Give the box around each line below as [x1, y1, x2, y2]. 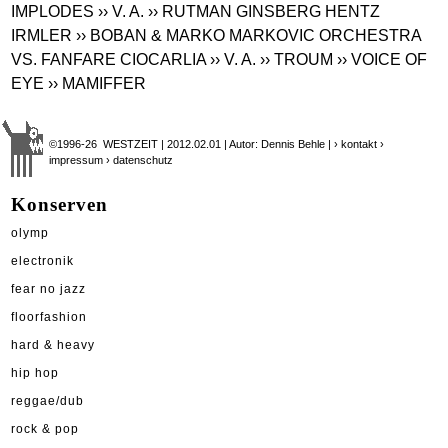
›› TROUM [260, 50, 334, 68]
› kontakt [334, 137, 378, 150]
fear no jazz [11, 282, 86, 295]
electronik [11, 254, 74, 267]
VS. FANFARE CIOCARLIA [11, 50, 207, 68]
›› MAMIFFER [48, 74, 147, 92]
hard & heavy [11, 338, 95, 351]
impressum [49, 153, 104, 166]
